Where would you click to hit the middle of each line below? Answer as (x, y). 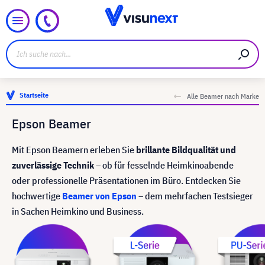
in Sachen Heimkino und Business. (78, 211)
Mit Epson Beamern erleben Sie (74, 150)
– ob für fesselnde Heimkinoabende (164, 165)
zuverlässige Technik (53, 165)
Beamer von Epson (99, 196)
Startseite (34, 95)
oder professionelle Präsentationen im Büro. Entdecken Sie (126, 180)
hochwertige (37, 196)
